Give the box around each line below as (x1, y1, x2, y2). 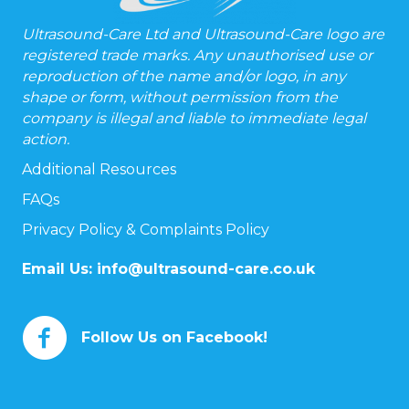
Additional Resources (22, 161, 176, 179)
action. (22, 131, 69, 149)
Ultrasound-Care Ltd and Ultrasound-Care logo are (22, 26, 384, 44)
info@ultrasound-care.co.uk (97, 260, 315, 278)
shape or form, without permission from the (22, 89, 338, 107)
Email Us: (22, 260, 97, 278)
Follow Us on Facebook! (81, 329, 267, 347)
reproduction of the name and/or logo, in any (22, 68, 346, 86)
